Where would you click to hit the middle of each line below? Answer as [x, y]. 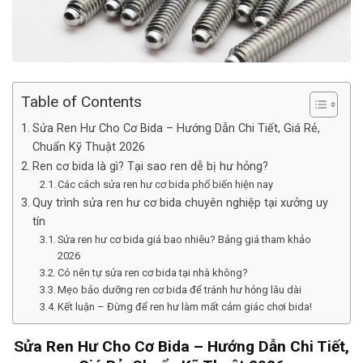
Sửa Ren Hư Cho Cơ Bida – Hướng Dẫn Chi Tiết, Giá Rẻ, [176, 128]
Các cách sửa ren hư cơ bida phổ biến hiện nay [166, 184]
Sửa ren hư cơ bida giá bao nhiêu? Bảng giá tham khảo [185, 239]
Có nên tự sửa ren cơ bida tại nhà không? [153, 272]
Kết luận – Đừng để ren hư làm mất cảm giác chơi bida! [185, 306]
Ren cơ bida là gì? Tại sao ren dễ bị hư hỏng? [150, 166]
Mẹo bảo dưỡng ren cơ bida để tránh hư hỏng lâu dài [180, 289]
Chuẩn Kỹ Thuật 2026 [88, 147]
